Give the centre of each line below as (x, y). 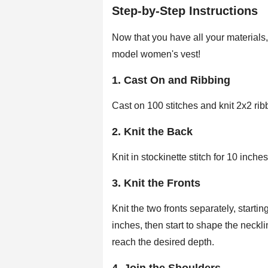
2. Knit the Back (152, 132)
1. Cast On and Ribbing (171, 80)
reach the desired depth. (163, 242)
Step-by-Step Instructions (185, 11)
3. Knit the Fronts (156, 183)
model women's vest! (156, 54)
